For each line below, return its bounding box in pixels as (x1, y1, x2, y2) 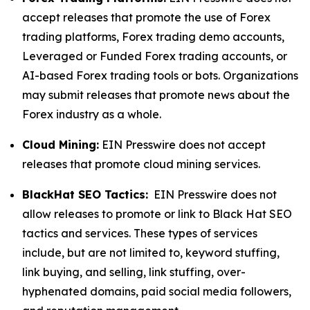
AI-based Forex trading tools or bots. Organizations (22, 69, 298, 82)
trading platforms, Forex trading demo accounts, (22, 30, 284, 44)
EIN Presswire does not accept (99, 138, 266, 152)
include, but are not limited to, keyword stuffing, (22, 246, 280, 259)
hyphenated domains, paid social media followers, (22, 284, 291, 298)
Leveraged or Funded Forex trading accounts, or (22, 49, 287, 63)
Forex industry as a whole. (22, 107, 161, 121)
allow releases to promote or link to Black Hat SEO (22, 207, 292, 221)
